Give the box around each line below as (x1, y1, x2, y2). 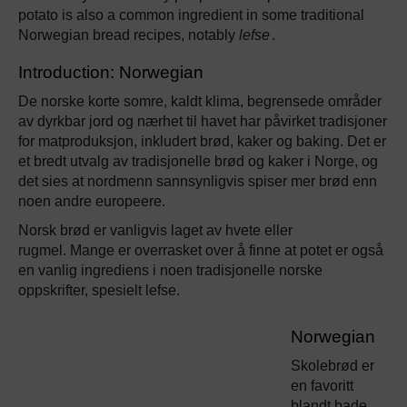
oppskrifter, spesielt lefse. (18, 282, 180, 298)
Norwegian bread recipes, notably (18, 26, 239, 43)
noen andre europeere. (18, 193, 165, 209)
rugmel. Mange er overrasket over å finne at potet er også (18, 242, 383, 258)
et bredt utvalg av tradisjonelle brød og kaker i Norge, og (18, 153, 378, 169)
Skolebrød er (291, 357, 374, 373)
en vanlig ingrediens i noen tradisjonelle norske (18, 262, 323, 278)
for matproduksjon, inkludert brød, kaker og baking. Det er (18, 133, 386, 149)
